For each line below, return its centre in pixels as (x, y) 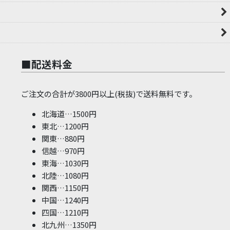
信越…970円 (63, 151)
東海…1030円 (65, 163)
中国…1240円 (65, 200)
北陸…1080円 (65, 176)
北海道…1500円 (69, 114)
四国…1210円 (65, 213)
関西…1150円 (65, 188)
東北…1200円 (65, 126)
